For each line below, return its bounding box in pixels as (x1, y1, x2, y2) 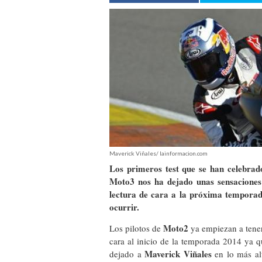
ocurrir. (109, 201, 139, 213)
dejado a (109, 247, 144, 260)
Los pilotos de (109, 222, 164, 234)
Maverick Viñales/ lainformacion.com (109, 150, 208, 157)
